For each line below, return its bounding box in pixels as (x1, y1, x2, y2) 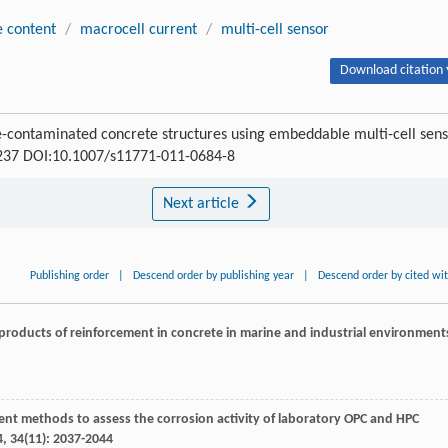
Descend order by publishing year (133, 270, 295, 283)
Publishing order (30, 270, 110, 283)
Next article (162, 196, 243, 213)
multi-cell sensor (221, 22, 329, 39)
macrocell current (80, 22, 197, 39)
